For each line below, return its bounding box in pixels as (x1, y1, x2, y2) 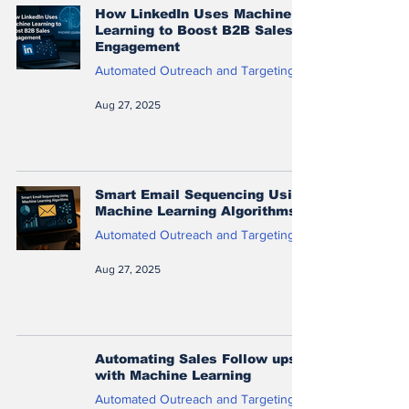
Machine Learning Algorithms (95, 203, 297, 218)
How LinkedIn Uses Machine (95, 5, 291, 21)
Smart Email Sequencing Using (95, 186, 309, 202)
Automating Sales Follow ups (95, 351, 297, 366)
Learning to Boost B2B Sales (95, 22, 293, 37)
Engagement (95, 38, 180, 54)
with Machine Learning (95, 367, 251, 383)
